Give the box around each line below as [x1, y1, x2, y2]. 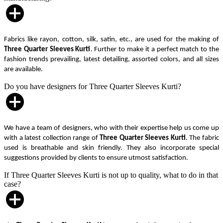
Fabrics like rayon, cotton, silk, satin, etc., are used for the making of [4, 35, 219, 43]
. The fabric [185, 134, 220, 142]
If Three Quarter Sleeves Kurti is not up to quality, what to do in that [4, 170, 218, 179]
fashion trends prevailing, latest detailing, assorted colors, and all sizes [4, 55, 219, 63]
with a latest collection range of [4, 134, 100, 142]
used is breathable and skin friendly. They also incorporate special [4, 144, 219, 152]
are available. [4, 65, 43, 73]
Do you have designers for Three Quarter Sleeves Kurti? [4, 82, 181, 91]
